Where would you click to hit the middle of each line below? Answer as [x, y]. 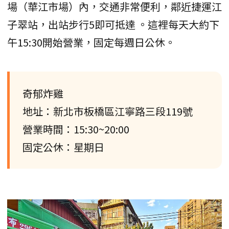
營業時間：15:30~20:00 [76, 129]
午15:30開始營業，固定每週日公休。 [91, 42]
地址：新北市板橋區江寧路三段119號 [108, 111]
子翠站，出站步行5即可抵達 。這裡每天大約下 [113, 24]
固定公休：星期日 [63, 147]
